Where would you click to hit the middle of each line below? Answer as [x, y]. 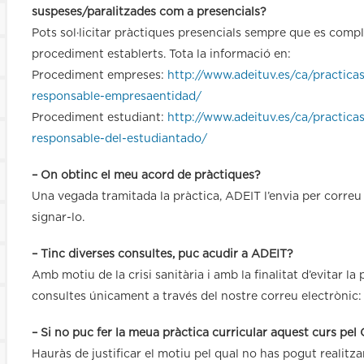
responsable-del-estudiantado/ [119, 139]
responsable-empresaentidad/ [117, 96]
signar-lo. [58, 217]
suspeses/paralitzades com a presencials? [149, 12]
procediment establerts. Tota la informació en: [161, 54]
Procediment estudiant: [100, 117]
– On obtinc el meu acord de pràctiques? [146, 175]
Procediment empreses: [100, 75]
